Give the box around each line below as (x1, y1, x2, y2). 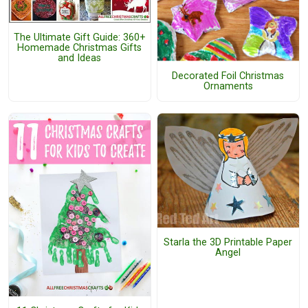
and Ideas (58, 52, 102, 65)
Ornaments (203, 80, 253, 93)
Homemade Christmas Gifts (17, 42, 142, 54)
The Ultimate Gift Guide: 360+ (13, 32, 146, 44)
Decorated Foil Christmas (172, 70, 285, 82)
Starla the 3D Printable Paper (164, 236, 293, 249)
